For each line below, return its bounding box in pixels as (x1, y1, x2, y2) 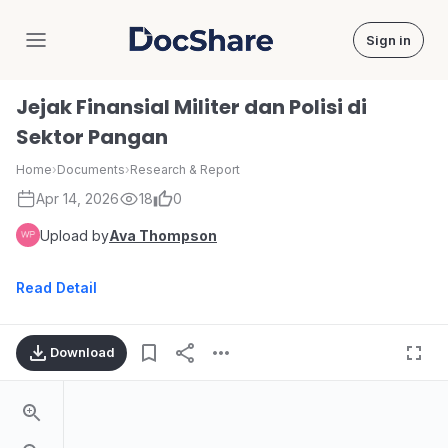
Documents (57, 162, 125, 177)
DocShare (199, 38, 276, 59)
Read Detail (16, 279, 97, 296)
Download (50, 344, 115, 360)
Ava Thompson (109, 226, 217, 244)
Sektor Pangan (16, 123, 168, 151)
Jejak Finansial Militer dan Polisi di (16, 93, 367, 121)
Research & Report (130, 162, 240, 177)
